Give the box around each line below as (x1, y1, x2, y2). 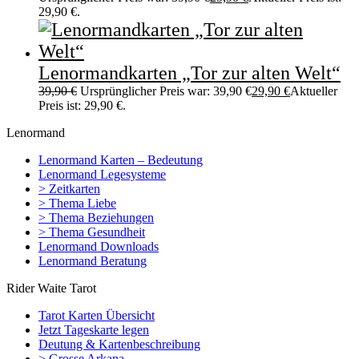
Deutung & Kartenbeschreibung (38, 337, 200, 352)
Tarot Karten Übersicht (38, 309, 155, 323)
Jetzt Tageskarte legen (38, 323, 149, 337)
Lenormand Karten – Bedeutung (38, 153, 203, 167)
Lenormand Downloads (38, 240, 159, 254)
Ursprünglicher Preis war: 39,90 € (80, 84, 252, 99)
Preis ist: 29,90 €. (38, 99, 126, 113)
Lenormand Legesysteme (38, 167, 166, 182)
